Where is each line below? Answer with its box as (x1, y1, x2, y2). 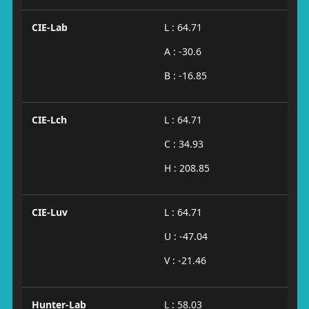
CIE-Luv (31, 206, 68, 219)
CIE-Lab (31, 21, 68, 34)
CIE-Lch (31, 113, 67, 126)
